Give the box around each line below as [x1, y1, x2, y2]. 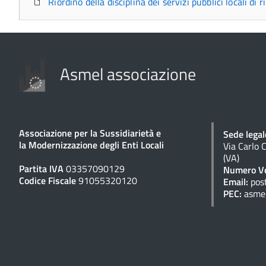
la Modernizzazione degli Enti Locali [19, 137, 164, 152]
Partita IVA [19, 161, 66, 176]
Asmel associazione [59, 61, 196, 87]
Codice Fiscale [19, 173, 78, 188]
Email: [223, 174, 251, 189]
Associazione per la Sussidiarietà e [19, 125, 161, 140]
